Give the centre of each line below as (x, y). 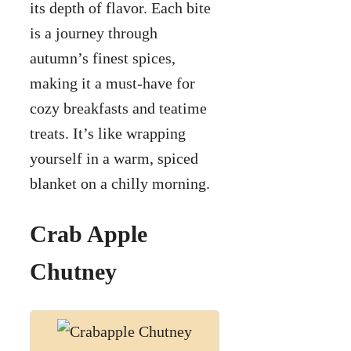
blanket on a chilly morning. (120, 184)
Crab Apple (89, 234)
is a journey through (94, 33)
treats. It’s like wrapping (108, 134)
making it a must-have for (112, 83)
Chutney (73, 272)
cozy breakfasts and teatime (118, 109)
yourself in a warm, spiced (114, 159)
